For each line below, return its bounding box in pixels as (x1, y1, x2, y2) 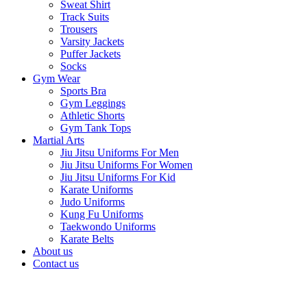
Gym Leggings (60, 97, 125, 109)
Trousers (60, 23, 97, 35)
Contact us (33, 257, 79, 269)
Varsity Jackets (60, 35, 124, 47)
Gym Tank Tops (60, 121, 131, 134)
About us (33, 245, 73, 257)
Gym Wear (33, 72, 80, 84)
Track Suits (60, 10, 109, 23)
